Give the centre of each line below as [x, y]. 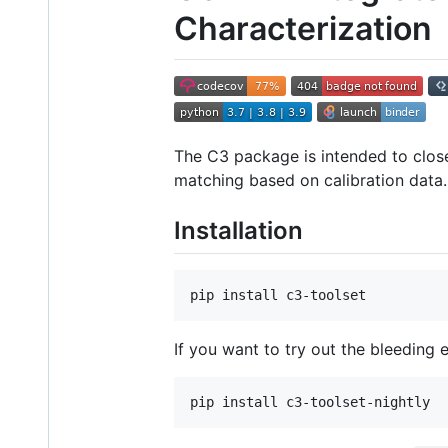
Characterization [303, 28]
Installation [238, 230]
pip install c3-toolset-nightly [310, 401]
